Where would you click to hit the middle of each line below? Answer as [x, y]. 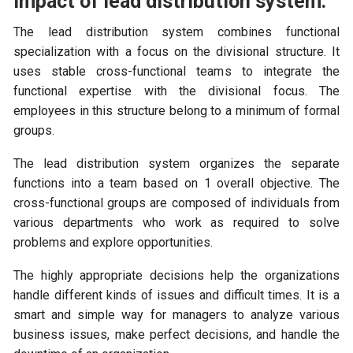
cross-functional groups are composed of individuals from [176, 203]
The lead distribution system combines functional [176, 32]
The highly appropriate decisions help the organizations [176, 276]
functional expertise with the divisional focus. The [176, 91]
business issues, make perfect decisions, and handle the [176, 335]
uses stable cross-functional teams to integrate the [176, 72]
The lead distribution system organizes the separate [176, 164]
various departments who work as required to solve [176, 223]
